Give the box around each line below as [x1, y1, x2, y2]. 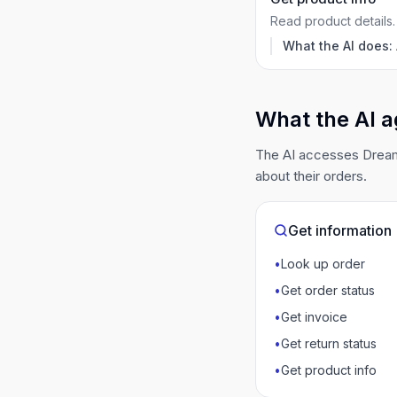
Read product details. [270, 13, 395, 28]
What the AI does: [283, 38, 393, 53]
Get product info [281, 362, 377, 378]
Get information [288, 222, 392, 239]
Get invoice [281, 309, 347, 324]
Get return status [281, 336, 377, 351]
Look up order [281, 256, 365, 271]
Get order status [281, 283, 375, 298]
